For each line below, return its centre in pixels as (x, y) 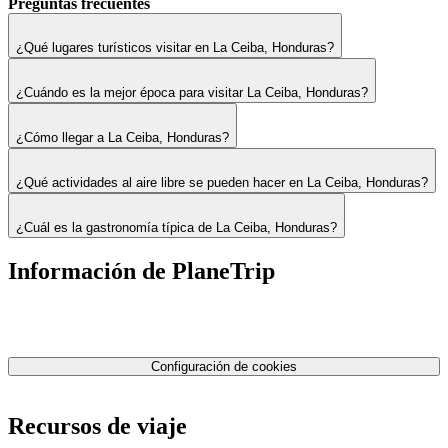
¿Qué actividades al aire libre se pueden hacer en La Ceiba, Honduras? (222, 182)
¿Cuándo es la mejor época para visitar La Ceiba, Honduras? (192, 92)
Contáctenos (47, 329)
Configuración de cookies (224, 366)
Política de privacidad (76, 347)
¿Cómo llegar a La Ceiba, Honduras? (122, 137)
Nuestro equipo (56, 311)
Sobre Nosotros (57, 293)
